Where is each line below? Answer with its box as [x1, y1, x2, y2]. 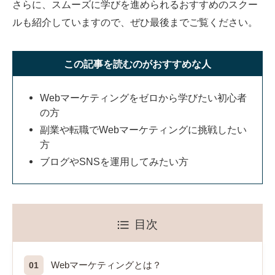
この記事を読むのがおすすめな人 [64, 58, 211, 69]
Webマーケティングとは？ [51, 260, 161, 270]
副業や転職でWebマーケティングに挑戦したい [40, 123, 247, 135]
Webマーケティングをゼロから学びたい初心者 [40, 91, 247, 103]
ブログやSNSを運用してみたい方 [40, 155, 189, 167]
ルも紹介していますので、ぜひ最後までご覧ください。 [12, 17, 258, 28]
